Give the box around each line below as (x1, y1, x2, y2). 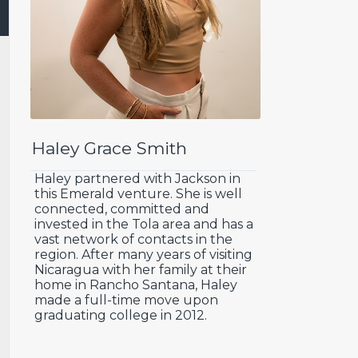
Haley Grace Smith (32, 137, 188, 158)
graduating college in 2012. (34, 307, 208, 323)
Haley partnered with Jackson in (34, 170, 241, 186)
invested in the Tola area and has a (34, 216, 254, 232)
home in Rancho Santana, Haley (34, 276, 238, 292)
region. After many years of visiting (34, 246, 253, 262)
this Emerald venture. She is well (34, 185, 243, 201)
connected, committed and (34, 201, 210, 217)
